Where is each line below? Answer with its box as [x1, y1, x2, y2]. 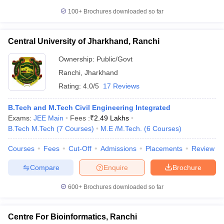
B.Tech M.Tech [8, 124, 54, 132]
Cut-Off [68, 144, 91, 152]
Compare [29, 163, 59, 171]
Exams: [8, 114, 33, 122]
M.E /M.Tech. [100, 124, 142, 132]
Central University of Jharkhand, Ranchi [8, 37, 159, 45]
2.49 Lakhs [94, 114, 129, 122]
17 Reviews [103, 82, 139, 90]
